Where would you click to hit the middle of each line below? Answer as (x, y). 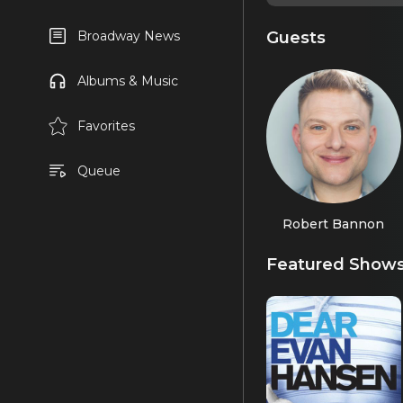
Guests (296, 37)
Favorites (106, 126)
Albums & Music (127, 81)
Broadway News (128, 36)
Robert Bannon (334, 224)
